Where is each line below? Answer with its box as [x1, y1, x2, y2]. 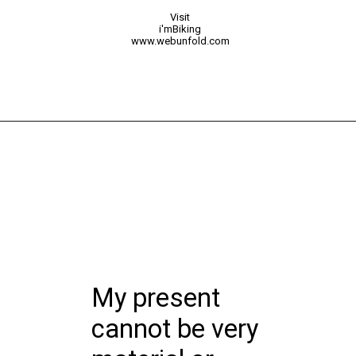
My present [91, 282, 221, 313]
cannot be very [91, 313, 259, 344]
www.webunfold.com [130, 35, 230, 48]
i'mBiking [159, 23, 202, 36]
